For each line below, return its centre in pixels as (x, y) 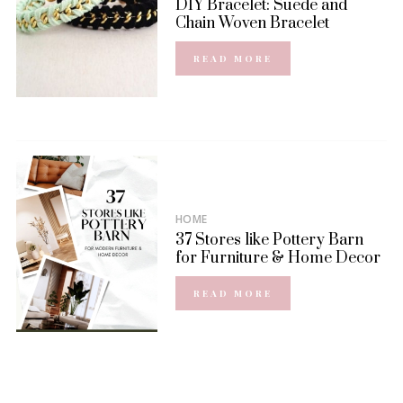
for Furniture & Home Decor (278, 259)
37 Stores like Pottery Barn (269, 241)
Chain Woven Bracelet (252, 24)
